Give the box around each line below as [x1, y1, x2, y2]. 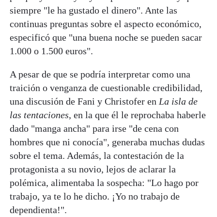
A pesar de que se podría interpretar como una [10, 68, 190, 79]
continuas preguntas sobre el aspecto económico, [10, 18, 201, 29]
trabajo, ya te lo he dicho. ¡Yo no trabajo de [10, 190, 180, 201]
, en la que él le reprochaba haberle [69, 109, 206, 120]
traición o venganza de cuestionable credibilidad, [10, 82, 202, 93]
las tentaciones [10, 109, 69, 120]
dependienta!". [10, 204, 67, 215]
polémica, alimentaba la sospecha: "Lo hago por [10, 177, 199, 188]
